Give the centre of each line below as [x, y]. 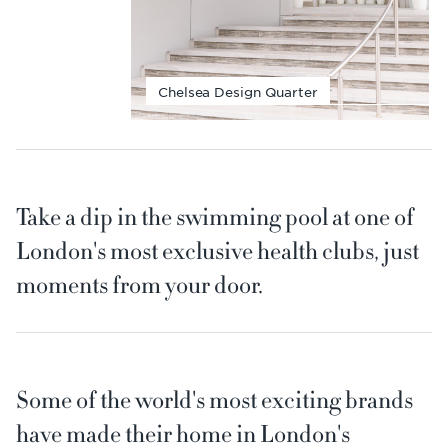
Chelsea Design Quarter [238, 92]
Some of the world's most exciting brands [214, 400]
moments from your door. [139, 285]
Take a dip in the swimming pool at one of [215, 217]
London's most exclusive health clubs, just [217, 251]
